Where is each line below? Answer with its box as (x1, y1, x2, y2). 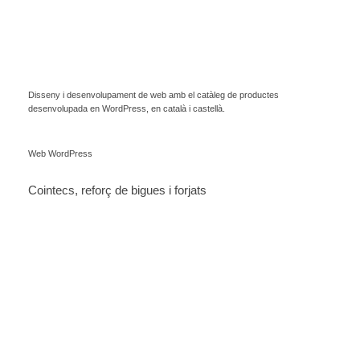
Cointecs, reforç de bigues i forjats (28, 183, 207, 198)
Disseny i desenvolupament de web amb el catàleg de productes (28, 90, 279, 100)
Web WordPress (28, 148, 92, 158)
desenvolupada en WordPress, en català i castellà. (28, 104, 225, 114)
